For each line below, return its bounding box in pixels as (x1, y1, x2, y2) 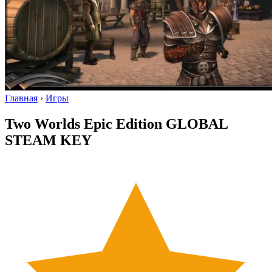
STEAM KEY (5, 132, 92, 149)
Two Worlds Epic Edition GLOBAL (5, 116, 228, 132)
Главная (5, 93, 38, 104)
